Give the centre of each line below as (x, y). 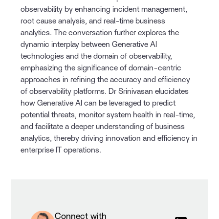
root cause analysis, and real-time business (93, 21)
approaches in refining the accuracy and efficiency (106, 79)
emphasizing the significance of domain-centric (101, 68)
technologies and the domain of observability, (97, 56)
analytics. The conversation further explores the (100, 33)
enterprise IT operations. (61, 150)
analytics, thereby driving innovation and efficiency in (109, 138)
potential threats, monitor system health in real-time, (108, 115)
